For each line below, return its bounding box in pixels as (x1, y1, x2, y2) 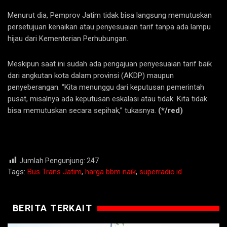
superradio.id (139, 167, 182, 176)
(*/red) (158, 105, 183, 115)
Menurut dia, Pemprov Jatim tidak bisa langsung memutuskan (8, 10, 212, 20)
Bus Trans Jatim (27, 167, 82, 176)
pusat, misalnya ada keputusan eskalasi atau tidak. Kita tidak (8, 94, 207, 103)
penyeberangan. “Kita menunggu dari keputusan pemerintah (8, 82, 204, 92)
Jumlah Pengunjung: (19, 156, 85, 165)
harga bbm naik (85, 167, 136, 176)
